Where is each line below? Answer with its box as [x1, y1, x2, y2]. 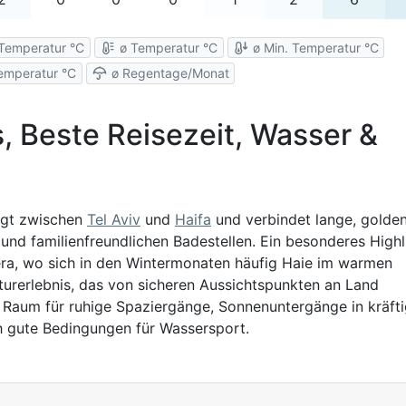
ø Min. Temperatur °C [248, 39, 379, 55]
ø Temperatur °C [116, 39, 218, 55]
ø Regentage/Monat [107, 65, 229, 81]
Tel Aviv [87, 209, 140, 228]
